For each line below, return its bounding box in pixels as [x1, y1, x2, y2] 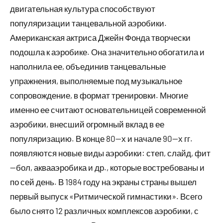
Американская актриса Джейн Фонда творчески [10, 32, 191, 42]
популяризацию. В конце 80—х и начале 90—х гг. [10, 133, 193, 143]
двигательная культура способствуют [10, 3, 155, 13]
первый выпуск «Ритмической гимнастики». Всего [10, 191, 202, 201]
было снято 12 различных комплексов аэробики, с [10, 205, 199, 216]
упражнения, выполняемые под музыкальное [10, 75, 182, 86]
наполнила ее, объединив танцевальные [10, 61, 166, 71]
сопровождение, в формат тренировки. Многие [10, 90, 188, 100]
